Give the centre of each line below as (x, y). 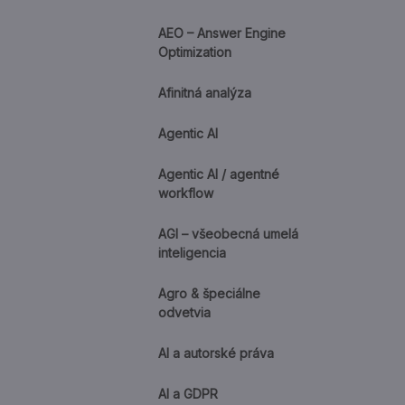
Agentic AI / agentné (219, 174)
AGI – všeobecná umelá (228, 234)
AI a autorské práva (216, 353)
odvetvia (184, 312)
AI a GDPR (188, 394)
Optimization (195, 52)
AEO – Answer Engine (222, 33)
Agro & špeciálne (209, 293)
